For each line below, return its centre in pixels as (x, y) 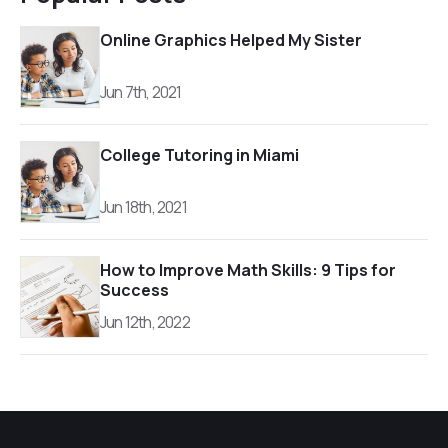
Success (134, 290)
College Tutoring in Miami (199, 155)
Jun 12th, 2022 (145, 322)
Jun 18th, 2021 (143, 207)
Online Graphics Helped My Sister (231, 40)
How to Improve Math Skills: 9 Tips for (248, 270)
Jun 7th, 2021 (141, 92)
